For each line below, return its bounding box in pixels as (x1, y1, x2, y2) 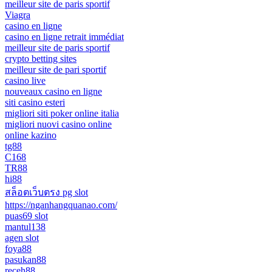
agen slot (5, 232, 39, 243)
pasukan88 (5, 254, 46, 265)
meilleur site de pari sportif (5, 64, 106, 75)
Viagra (5, 9, 30, 20)
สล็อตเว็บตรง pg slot (5, 186, 88, 197)
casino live (5, 75, 46, 86)
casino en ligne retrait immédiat (5, 31, 124, 42)
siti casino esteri (5, 97, 65, 107)
